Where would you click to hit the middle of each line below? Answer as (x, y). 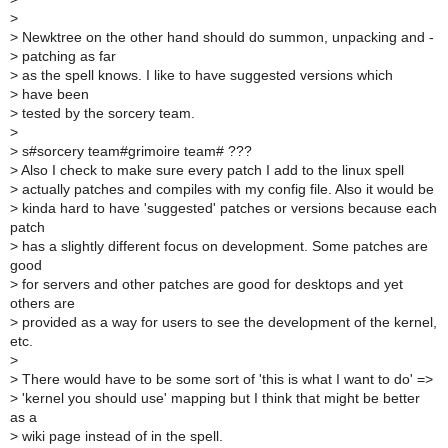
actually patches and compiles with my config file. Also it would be (226, 189)
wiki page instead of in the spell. (120, 436)
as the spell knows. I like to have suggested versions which (205, 75)
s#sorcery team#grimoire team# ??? (135, 151)
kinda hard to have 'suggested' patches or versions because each (227, 208)
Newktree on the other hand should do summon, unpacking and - (226, 37)
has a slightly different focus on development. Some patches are (223, 246)
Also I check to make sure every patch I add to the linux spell (211, 170)
